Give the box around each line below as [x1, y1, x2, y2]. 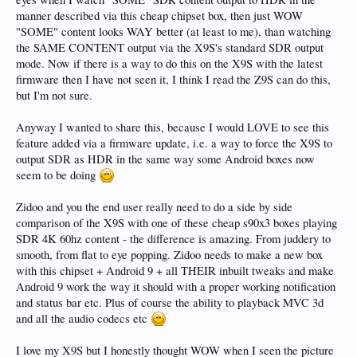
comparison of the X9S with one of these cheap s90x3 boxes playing [16, 215, 337, 230]
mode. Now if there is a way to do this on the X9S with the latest [16, 56, 323, 71]
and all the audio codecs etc [16, 311, 151, 326]
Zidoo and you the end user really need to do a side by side [16, 199, 292, 214]
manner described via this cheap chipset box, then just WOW [16, 8, 303, 23]
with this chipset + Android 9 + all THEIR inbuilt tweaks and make [16, 263, 334, 278]
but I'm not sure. [16, 88, 92, 103]
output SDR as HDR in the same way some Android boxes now [16, 151, 315, 167]
